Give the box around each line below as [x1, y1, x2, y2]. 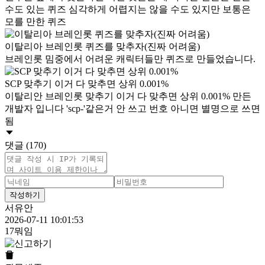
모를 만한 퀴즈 [5, 17, 66, 27]
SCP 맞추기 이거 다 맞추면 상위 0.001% [5, 79, 169, 89]
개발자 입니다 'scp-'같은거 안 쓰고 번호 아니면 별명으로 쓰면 [5, 104, 260, 114]
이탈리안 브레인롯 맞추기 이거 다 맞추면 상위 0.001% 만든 [5, 91, 251, 102]
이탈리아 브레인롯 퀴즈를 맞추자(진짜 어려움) [5, 41, 200, 52]
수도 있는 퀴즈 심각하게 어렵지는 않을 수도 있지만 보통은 [5, 4, 251, 15]
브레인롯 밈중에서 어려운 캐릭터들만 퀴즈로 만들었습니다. [5, 54, 256, 64]
